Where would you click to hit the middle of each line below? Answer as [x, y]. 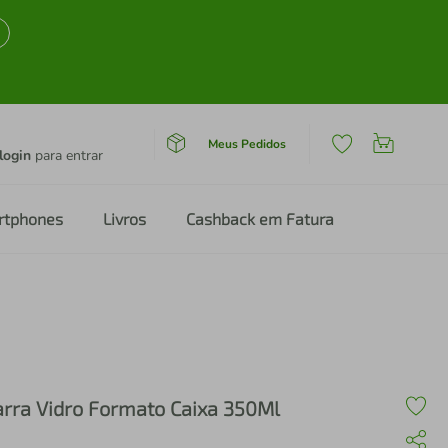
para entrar [67, 155]
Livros [124, 218]
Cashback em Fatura [260, 218]
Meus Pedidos [246, 143]
